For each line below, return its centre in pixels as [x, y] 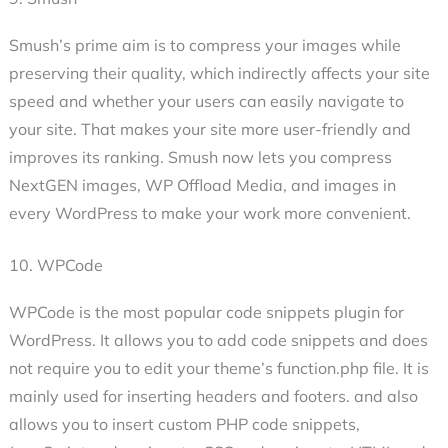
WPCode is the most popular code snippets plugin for [206, 312]
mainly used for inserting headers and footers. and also [213, 396]
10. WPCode [55, 265]
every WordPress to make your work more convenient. [209, 213]
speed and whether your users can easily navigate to [206, 101]
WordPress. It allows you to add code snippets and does [218, 340]
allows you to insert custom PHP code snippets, [184, 424]
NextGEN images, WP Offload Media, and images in [202, 185]
